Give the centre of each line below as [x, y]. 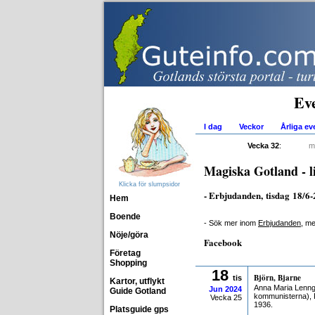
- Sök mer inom [231, 223]
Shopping [128, 263]
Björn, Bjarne [277, 278]
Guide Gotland [138, 291]
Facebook [223, 242]
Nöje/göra [129, 235]
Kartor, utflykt [137, 281]
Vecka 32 [263, 146]
